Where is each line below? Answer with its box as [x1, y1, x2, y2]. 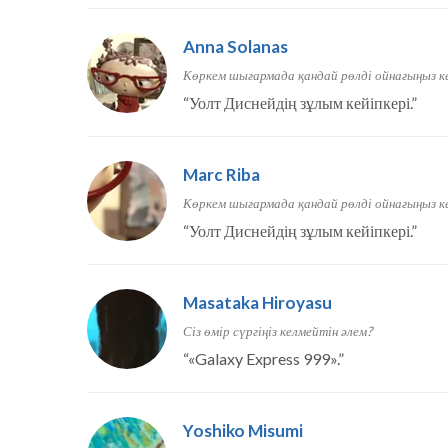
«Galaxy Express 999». [188, 349, 338, 369]
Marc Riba [183, 164, 260, 186]
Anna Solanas [183, 36, 288, 58]
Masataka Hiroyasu [183, 292, 332, 314]
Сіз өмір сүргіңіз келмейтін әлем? [183, 323, 372, 340]
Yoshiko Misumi [183, 420, 303, 442]
